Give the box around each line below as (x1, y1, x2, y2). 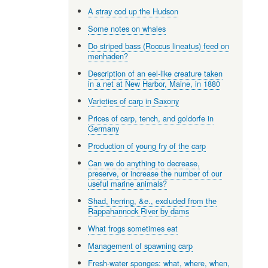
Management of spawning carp (88, 239, 193, 251)
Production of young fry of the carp (88, 139, 206, 151)
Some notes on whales (88, 22, 166, 34)
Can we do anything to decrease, (88, 157, 200, 169)
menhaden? (88, 50, 129, 62)
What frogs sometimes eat (88, 222, 178, 234)
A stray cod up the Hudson (88, 5, 179, 17)
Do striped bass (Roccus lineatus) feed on (88, 39, 230, 51)
